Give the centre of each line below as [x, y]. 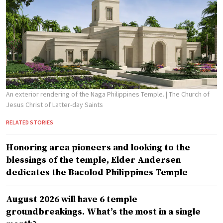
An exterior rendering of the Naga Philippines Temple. [86, 94]
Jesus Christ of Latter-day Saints [55, 105]
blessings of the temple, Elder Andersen [93, 160]
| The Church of [188, 94]
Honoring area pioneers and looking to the [98, 148]
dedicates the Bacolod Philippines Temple [97, 173]
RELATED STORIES [30, 122]
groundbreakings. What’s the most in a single [103, 212]
